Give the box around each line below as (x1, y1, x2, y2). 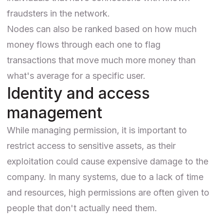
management (7, 103, 102, 122)
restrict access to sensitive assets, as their (7, 140, 176, 151)
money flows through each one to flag (7, 39, 161, 50)
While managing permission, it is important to (7, 125, 187, 135)
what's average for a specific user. (7, 70, 145, 81)
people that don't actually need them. (7, 202, 157, 213)
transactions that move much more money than (7, 54, 196, 65)
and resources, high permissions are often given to (7, 187, 209, 198)
